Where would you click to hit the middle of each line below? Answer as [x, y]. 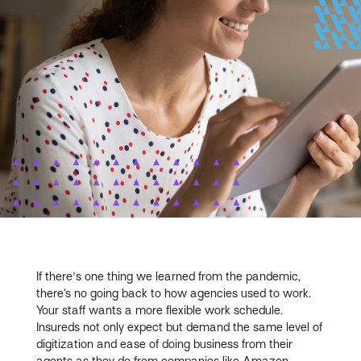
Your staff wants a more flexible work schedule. [160, 310]
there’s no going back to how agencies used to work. [174, 293]
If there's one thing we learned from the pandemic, [169, 276]
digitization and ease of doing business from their [165, 344]
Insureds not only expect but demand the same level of [180, 327]
